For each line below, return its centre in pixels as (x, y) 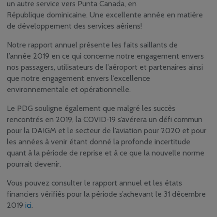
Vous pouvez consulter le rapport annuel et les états (94, 183)
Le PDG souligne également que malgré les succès (91, 108)
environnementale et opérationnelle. (69, 90)
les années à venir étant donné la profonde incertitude (99, 142)
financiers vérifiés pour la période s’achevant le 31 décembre (106, 194)
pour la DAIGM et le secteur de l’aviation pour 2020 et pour (107, 131)
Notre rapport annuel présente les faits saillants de (92, 45)
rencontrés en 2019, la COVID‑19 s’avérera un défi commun (105, 120)
